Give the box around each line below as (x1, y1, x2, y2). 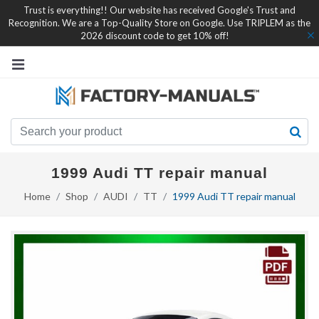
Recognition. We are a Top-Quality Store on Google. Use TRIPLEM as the (9, 17, 310, 28)
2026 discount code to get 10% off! (80, 30, 229, 41)
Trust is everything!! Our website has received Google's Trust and (23, 4, 296, 16)
